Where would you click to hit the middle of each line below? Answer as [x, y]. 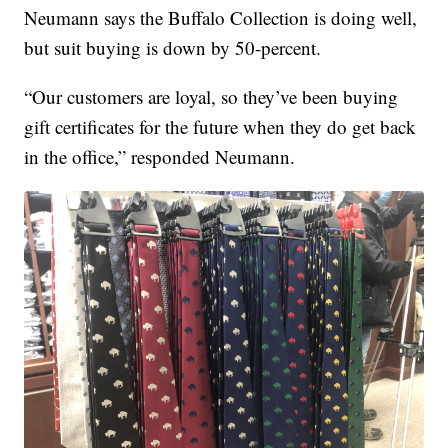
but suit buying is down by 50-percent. [173, 47]
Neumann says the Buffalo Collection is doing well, [221, 17]
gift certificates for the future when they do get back [220, 126]
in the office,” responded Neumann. [160, 156]
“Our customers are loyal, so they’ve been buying [211, 96]
